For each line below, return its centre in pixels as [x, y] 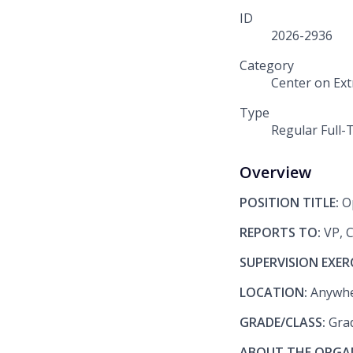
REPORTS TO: [282, 233]
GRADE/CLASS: [284, 323]
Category [267, 66]
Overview [275, 173]
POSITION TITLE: [291, 203]
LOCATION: [275, 293]
